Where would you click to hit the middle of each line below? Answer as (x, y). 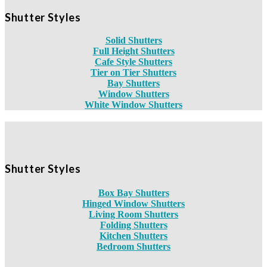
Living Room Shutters (133, 214)
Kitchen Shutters (133, 235)
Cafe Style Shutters (133, 62)
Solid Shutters (133, 41)
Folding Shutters (133, 225)
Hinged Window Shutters (133, 203)
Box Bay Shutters (133, 193)
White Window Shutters (133, 105)
